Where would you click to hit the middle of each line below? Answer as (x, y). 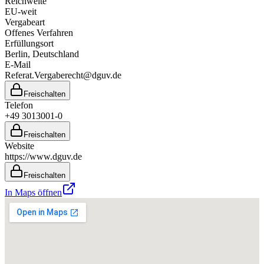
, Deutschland (53, 54)
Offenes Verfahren (39, 32)
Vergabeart (25, 22)
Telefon (19, 105)
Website (19, 146)
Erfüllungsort (29, 43)
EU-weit (21, 11)
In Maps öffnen (33, 192)
